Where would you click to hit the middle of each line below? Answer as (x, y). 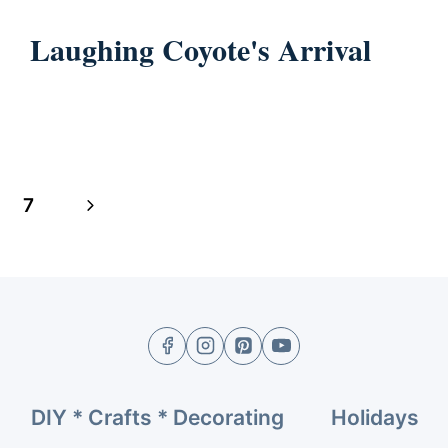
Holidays (375, 418)
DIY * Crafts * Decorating (157, 418)
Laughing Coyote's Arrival (201, 48)
